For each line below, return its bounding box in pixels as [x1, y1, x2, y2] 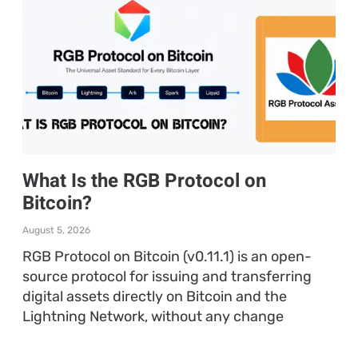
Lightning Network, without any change [22, 307, 284, 325]
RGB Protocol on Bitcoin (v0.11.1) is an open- [22, 247, 312, 265]
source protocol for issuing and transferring [22, 267, 312, 285]
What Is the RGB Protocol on [22, 166, 266, 195]
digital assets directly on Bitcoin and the [22, 287, 287, 305]
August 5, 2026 [22, 224, 90, 236]
